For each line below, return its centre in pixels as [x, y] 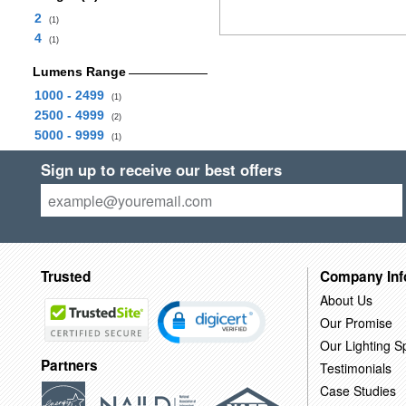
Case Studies [358, 390]
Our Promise [356, 322]
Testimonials [355, 367]
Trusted [65, 276]
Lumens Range [79, 72]
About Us [346, 300]
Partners [69, 366]
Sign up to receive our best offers [161, 169]
